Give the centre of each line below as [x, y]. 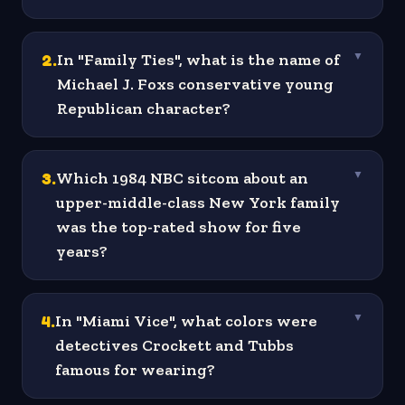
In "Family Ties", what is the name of [198, 60]
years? [82, 252]
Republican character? [144, 109]
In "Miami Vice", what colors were [186, 321]
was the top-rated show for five [179, 227]
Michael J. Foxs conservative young [195, 85]
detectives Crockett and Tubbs [174, 346]
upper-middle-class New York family [198, 203]
